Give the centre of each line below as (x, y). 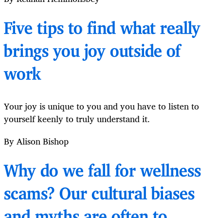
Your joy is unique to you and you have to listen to (101, 106)
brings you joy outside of (92, 53)
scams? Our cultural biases (99, 195)
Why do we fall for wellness (102, 172)
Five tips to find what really (102, 30)
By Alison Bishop (36, 141)
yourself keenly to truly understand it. (77, 119)
